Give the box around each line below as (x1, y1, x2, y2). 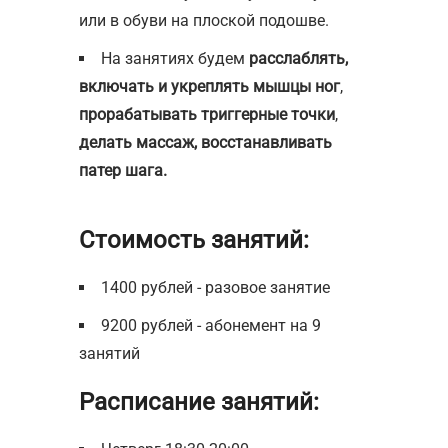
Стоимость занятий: (79, 226, 309, 255)
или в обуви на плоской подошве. (79, 11, 329, 31)
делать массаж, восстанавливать (79, 133, 332, 153)
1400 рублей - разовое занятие (101, 278, 330, 298)
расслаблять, (249, 49, 348, 69)
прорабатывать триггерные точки (79, 105, 335, 125)
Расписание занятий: (79, 388, 319, 417)
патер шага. (79, 161, 167, 181)
